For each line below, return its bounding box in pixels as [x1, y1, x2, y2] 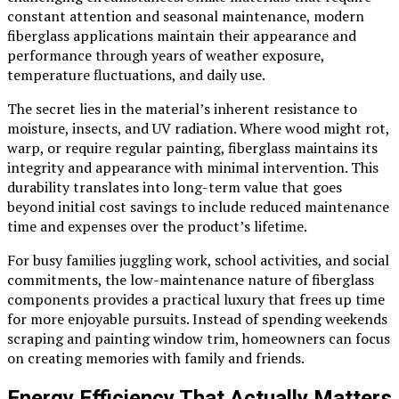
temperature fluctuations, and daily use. [7, 65, 265, 85]
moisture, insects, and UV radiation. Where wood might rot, [7, 118, 389, 139]
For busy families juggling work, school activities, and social [7, 250, 389, 271]
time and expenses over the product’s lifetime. [7, 216, 307, 237]
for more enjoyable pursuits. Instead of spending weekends [7, 309, 387, 330]
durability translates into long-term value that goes [7, 177, 342, 198]
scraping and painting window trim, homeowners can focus [7, 329, 390, 349]
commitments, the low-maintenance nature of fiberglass [7, 270, 374, 290]
